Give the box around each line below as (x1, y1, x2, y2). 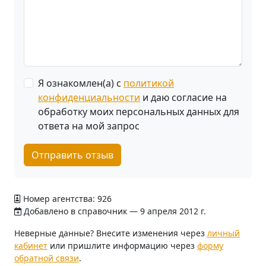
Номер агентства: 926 (21, 193, 112, 204)
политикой (123, 77, 174, 90)
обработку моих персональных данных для (38, 105, 239, 118)
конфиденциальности (38, 91, 140, 104)
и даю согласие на (140, 91, 227, 104)
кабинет (14, 240, 47, 251)
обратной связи (14, 252, 79, 264)
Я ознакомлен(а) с (38, 77, 123, 90)
